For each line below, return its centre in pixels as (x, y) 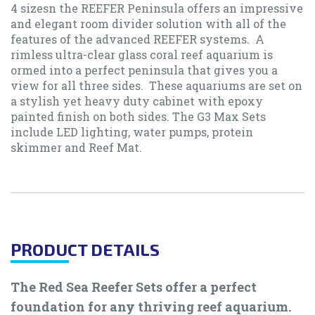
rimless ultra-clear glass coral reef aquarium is (142, 55)
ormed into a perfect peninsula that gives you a (144, 70)
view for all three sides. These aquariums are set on (156, 86)
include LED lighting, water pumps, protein (132, 132)
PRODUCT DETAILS (85, 250)
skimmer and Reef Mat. (76, 148)
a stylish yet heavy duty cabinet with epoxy (137, 101)
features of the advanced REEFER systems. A (137, 39)
